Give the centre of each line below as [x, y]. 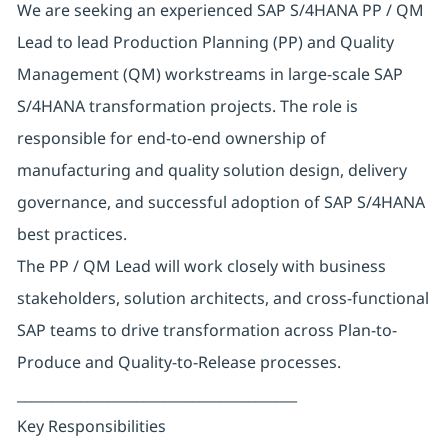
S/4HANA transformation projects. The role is [187, 106]
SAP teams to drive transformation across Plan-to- [206, 330]
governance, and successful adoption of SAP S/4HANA [220, 202]
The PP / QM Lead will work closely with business [201, 266]
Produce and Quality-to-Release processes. [178, 362]
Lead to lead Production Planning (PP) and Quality [205, 42]
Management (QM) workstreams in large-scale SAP [209, 74]
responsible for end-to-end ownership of [171, 138]
